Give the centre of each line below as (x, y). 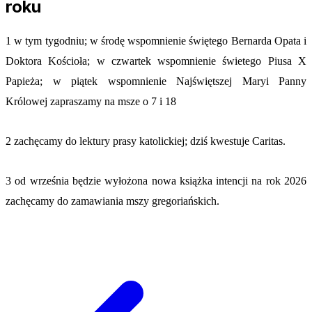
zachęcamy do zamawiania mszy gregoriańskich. (112, 201)
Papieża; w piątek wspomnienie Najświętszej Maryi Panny (156, 81)
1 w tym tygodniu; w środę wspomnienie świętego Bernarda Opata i (156, 40)
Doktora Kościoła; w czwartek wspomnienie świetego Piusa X (156, 61)
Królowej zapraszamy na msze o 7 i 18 (91, 101)
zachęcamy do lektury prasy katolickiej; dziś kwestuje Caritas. (150, 141)
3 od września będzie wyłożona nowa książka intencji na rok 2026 (156, 180)
